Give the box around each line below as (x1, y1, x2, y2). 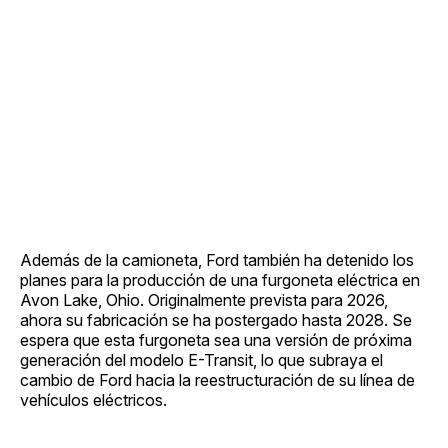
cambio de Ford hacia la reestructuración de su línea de (20, 369, 415, 390)
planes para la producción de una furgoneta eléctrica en (20, 269, 420, 290)
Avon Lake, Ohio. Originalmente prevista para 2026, (20, 289, 388, 310)
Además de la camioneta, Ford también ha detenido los (20, 249, 414, 270)
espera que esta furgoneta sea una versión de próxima (20, 329, 412, 350)
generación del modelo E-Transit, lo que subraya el (20, 349, 383, 370)
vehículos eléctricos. (20, 389, 167, 410)
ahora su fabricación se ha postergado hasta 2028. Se (20, 309, 412, 330)
